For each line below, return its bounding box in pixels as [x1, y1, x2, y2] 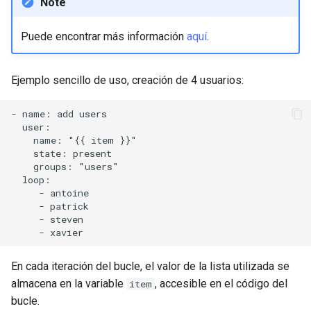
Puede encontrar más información [20, 29, 187, 43]
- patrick [11, 199, 89, 212]
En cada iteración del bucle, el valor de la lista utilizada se [11, 260, 289, 273]
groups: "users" [11, 160, 119, 173]
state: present [11, 146, 112, 160]
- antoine [11, 186, 89, 199]
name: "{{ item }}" [11, 133, 137, 146]
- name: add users [11, 107, 107, 120]
